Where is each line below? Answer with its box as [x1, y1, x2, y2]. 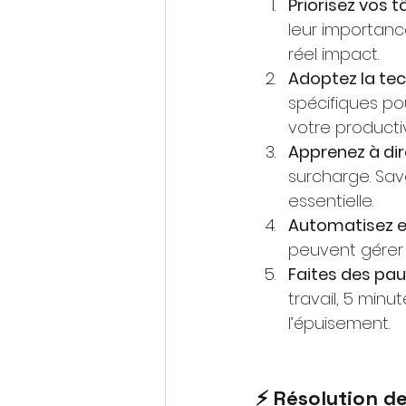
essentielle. [288, 189, 373, 213]
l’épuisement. [288, 312, 390, 335]
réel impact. [288, 43, 379, 66]
